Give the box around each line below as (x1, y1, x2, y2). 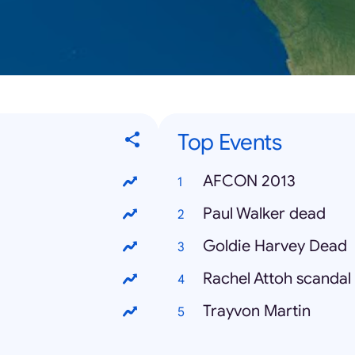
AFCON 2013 (203, 171, 296, 192)
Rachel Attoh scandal (203, 269, 351, 289)
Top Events (177, 128, 281, 157)
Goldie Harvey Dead (203, 236, 347, 257)
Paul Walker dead (203, 204, 326, 224)
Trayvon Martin (203, 301, 311, 322)
